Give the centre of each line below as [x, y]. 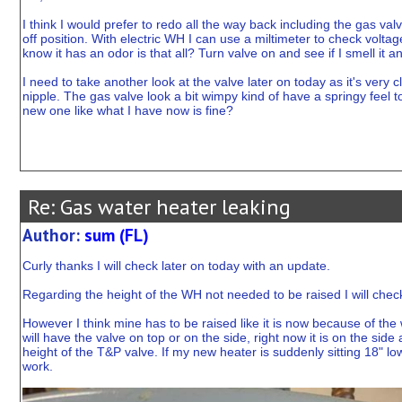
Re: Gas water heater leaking [156, 207]
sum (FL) [116, 236]
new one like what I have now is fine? [127, 111]
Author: [53, 236]
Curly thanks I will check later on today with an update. [176, 266]
